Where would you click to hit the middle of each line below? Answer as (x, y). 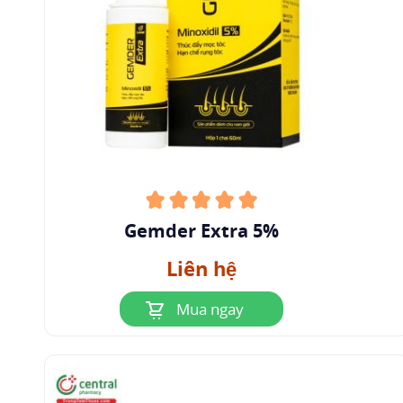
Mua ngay (210, 309)
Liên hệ (201, 269)
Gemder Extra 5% (201, 231)
